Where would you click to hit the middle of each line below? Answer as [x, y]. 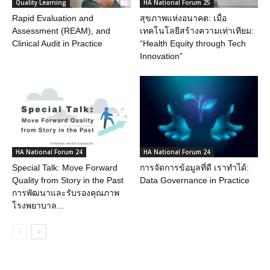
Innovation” [161, 56]
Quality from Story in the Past [68, 180]
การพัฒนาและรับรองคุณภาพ [66, 193]
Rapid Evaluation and [53, 18]
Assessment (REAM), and [61, 30]
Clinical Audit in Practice [57, 43]
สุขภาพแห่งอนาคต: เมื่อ [183, 18]
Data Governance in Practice [194, 180]
